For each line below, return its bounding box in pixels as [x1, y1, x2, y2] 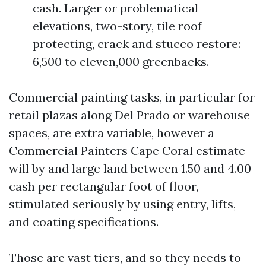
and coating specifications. [9, 214, 159, 229]
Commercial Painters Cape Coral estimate [9, 143, 245, 158]
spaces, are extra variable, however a [9, 125, 214, 140]
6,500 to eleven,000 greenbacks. [33, 54, 209, 69]
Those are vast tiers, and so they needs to [9, 250, 241, 265]
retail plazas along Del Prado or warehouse [9, 107, 250, 122]
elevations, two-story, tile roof [33, 18, 202, 33]
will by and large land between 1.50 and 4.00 [9, 161, 251, 176]
